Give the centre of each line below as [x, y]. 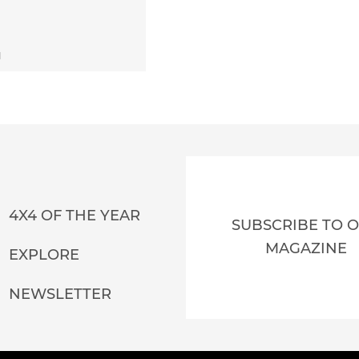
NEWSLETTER [60, 294]
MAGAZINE [306, 249]
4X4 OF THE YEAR [74, 215]
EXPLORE [44, 254]
